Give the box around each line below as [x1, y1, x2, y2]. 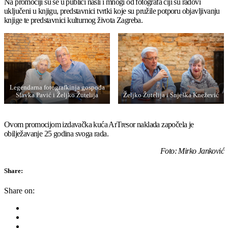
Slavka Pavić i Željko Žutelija [16, 91, 98, 99]
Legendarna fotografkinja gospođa [9, 83, 105, 91]
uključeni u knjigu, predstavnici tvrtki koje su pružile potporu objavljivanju [4, 6, 220, 15]
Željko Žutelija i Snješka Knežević [123, 91, 219, 99]
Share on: [4, 186, 35, 195]
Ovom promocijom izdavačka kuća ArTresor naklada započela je [4, 120, 194, 129]
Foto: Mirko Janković [160, 146, 224, 155]
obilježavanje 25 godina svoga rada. [4, 129, 108, 138]
